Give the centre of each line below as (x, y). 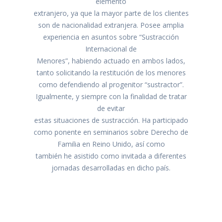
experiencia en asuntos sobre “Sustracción (111, 37)
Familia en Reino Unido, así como (111, 144)
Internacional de (111, 49)
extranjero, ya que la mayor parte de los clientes (111, 13)
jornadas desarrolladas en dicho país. (111, 167)
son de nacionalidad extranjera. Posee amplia (111, 25)
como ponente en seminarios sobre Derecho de (111, 132)
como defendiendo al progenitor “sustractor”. (111, 84)
